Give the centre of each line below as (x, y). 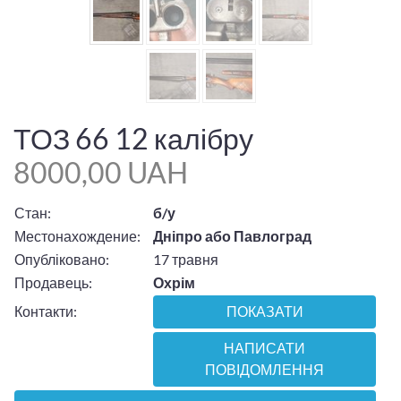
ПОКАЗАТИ (264, 312)
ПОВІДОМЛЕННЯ (265, 370)
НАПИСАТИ (265, 349)
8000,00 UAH (101, 173)
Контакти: (46, 311)
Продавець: (53, 282)
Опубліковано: (62, 259)
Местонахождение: (77, 235)
